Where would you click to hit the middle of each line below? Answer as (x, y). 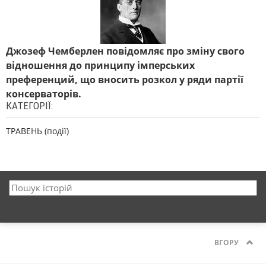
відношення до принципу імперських (100, 65)
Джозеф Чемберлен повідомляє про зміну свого (125, 51)
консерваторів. (44, 94)
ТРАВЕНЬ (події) (37, 131)
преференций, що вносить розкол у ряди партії (125, 80)
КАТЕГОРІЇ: (29, 106)
